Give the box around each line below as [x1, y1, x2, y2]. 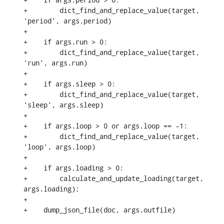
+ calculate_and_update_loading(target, [23, 173, 203, 183]
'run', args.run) [23, 57, 87, 67]
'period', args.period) [23, 15, 111, 25]
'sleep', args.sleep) [23, 99, 103, 109]
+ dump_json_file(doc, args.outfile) [23, 204, 175, 214]
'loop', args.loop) [23, 141, 95, 151]
